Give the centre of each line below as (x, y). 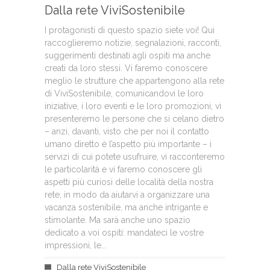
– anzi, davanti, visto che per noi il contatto (127, 131)
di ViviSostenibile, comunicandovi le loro (124, 93)
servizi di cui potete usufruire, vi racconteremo (135, 157)
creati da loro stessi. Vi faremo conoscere (126, 68)
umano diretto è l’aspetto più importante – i (128, 144)
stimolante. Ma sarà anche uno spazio (118, 220)
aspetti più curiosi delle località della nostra (129, 182)
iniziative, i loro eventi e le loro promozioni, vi (133, 106)
